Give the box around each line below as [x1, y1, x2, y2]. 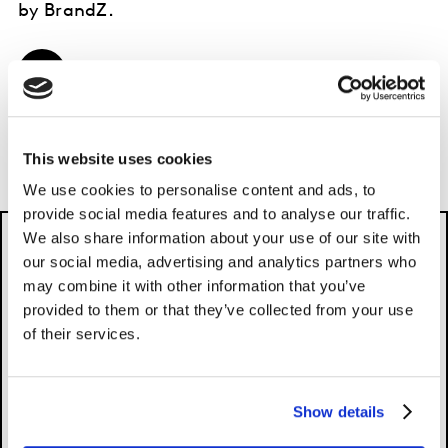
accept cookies [135, 326, 228, 342]
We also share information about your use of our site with [23, 229, 421, 247]
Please [90, 326, 136, 342]
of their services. [23, 325, 140, 343]
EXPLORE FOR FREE [66, 66, 230, 82]
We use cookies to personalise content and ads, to [23, 181, 376, 199]
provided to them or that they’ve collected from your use [23, 301, 413, 319]
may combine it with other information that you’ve [23, 277, 366, 295]
